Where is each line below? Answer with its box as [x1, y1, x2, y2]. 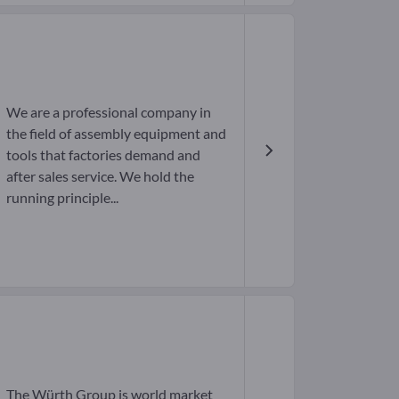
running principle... [5, 189, 118, 207]
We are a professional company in [5, 103, 211, 121]
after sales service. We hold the [5, 167, 194, 185]
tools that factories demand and [5, 146, 200, 164]
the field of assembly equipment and [5, 125, 226, 142]
